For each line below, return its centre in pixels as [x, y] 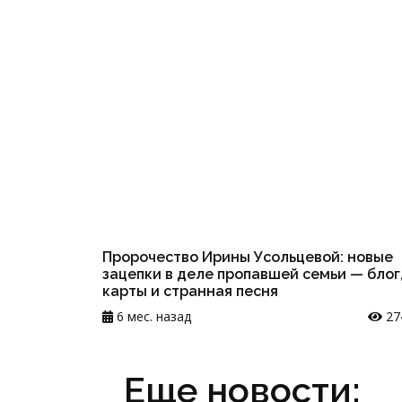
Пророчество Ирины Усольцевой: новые [248, 257]
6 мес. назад [152, 316]
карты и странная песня [190, 291]
